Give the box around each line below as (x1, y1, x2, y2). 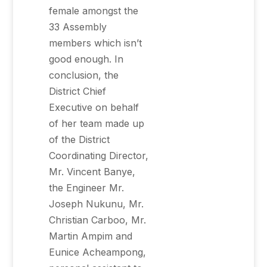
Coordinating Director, (49, 150, 149, 162)
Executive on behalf (49, 101, 139, 113)
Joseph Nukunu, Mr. (49, 198, 144, 210)
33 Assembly (49, 21, 107, 33)
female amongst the (49, 5, 139, 17)
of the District (49, 133, 110, 145)
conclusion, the (49, 69, 119, 81)
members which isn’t (49, 37, 142, 49)
